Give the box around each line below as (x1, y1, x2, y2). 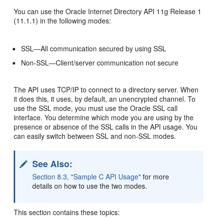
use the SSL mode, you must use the (14, 103, 131, 113)
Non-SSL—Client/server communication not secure (21, 58, 179, 67)
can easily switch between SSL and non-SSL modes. (14, 131, 176, 141)
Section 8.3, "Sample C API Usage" (32, 172, 141, 181)
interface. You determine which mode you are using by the (14, 112, 194, 122)
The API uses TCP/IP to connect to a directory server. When (14, 85, 199, 94)
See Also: (32, 157, 73, 170)
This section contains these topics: (14, 207, 120, 217)
